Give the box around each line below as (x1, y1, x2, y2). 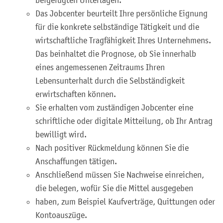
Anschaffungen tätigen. (35, 156, 117, 166)
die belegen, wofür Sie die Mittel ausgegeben (35, 183, 193, 193)
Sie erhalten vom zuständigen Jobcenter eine (35, 102, 193, 112)
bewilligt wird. (35, 129, 87, 139)
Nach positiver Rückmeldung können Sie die (35, 142, 189, 153)
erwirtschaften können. (35, 89, 116, 99)
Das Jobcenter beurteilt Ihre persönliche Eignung (35, 8, 208, 18)
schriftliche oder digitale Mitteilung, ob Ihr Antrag (35, 115, 213, 126)
